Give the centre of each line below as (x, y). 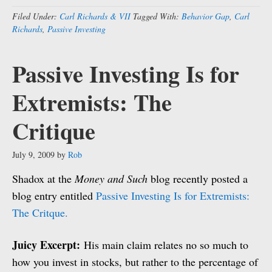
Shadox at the (43, 178)
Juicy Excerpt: (46, 245)
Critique (54, 131)
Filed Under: (36, 16)
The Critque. (40, 212)
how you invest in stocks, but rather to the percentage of (135, 262)
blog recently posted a (198, 178)
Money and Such (111, 178)
